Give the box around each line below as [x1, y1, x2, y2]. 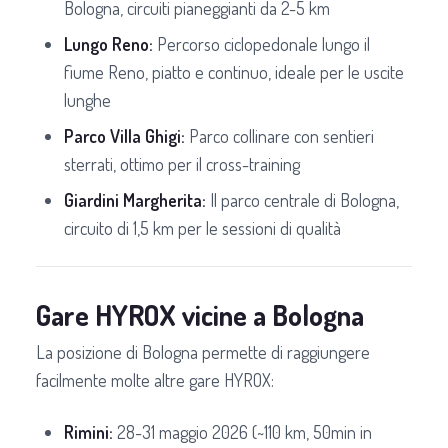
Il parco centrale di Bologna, [206, 188, 399, 211]
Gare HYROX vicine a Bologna [36, 296, 364, 333]
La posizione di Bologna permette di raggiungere [36, 340, 370, 363]
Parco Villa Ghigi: [64, 124, 185, 147]
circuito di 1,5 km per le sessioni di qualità [64, 216, 341, 239]
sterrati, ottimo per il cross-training [64, 152, 300, 175]
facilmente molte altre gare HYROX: [36, 368, 274, 391]
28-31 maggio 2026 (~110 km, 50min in [113, 420, 372, 443]
